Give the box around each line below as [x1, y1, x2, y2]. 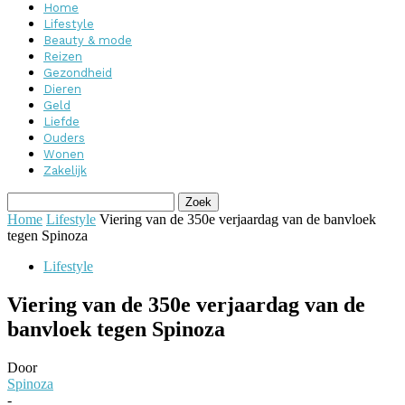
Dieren [43, 82, 81, 96]
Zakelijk [43, 164, 87, 177]
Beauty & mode [43, 33, 132, 47]
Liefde [43, 115, 80, 128]
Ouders [43, 131, 85, 145]
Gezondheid [43, 66, 112, 80]
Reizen [43, 50, 82, 63]
